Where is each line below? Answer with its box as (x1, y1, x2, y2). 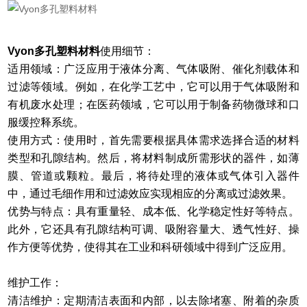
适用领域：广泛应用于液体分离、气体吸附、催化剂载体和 (8, 63, 299, 75)
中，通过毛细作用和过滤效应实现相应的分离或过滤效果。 (8, 188, 293, 200)
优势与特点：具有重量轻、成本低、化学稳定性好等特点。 (8, 206, 299, 218)
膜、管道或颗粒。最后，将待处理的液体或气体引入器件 (8, 170, 299, 182)
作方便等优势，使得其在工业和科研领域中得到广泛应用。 (8, 241, 293, 254)
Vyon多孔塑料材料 (8, 45, 101, 58)
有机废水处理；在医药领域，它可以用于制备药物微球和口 (8, 99, 299, 111)
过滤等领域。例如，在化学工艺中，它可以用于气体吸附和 (8, 81, 299, 93)
